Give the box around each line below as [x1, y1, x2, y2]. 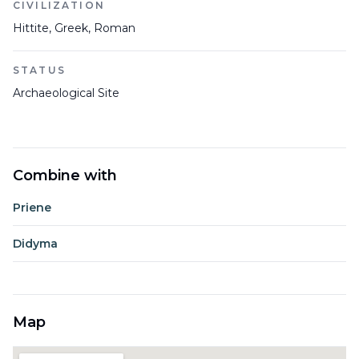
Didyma [13, 236, 58, 251]
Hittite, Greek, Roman [13, 21, 135, 35]
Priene [13, 200, 51, 215]
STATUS [13, 64, 66, 76]
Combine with [13, 167, 117, 184]
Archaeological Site [13, 86, 119, 100]
